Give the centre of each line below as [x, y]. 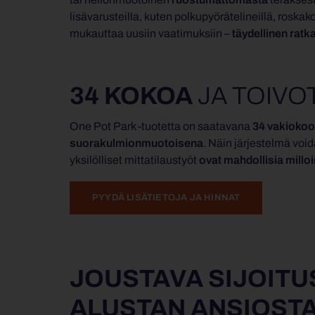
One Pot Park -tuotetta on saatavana [161, 127]
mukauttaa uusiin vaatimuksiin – [151, 34]
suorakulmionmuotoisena [136, 143]
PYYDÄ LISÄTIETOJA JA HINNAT [166, 198]
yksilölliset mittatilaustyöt [134, 160]
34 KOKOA [134, 96]
